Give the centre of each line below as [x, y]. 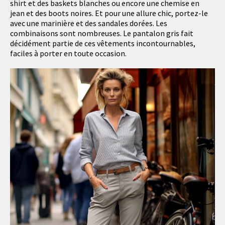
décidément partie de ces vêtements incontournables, [103, 43]
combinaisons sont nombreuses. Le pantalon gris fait [102, 33]
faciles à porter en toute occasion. [68, 53]
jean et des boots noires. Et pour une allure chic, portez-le [109, 13]
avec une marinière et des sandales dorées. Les [89, 23]
